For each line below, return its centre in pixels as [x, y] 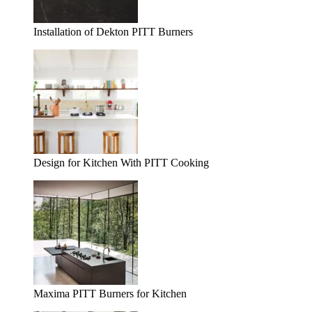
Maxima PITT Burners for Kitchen [110, 294]
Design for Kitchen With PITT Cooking [121, 163]
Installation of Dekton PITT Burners [113, 32]
